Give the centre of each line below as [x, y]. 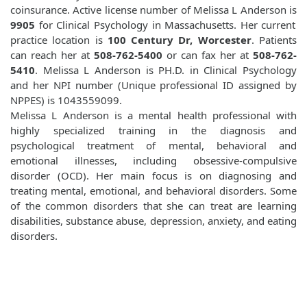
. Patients [274, 40]
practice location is [59, 40]
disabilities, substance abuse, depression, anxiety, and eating [153, 221]
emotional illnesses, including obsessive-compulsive [153, 161]
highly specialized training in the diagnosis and [153, 131]
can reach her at [52, 55]
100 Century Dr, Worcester [179, 40]
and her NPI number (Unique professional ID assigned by [153, 85]
